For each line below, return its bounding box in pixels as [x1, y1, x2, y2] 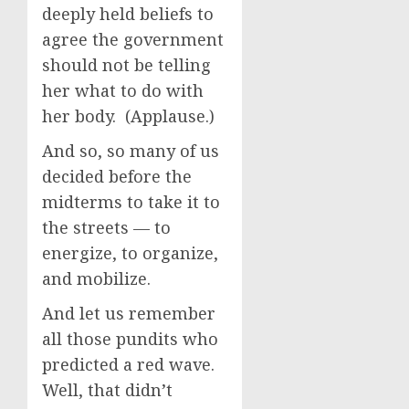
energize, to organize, [42, 242, 218, 264]
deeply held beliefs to [42, 3, 214, 25]
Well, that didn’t [42, 379, 173, 401]
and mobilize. [42, 267, 151, 289]
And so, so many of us [42, 140, 219, 162]
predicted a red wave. [42, 353, 219, 375]
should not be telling [42, 54, 211, 76]
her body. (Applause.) [42, 105, 215, 127]
